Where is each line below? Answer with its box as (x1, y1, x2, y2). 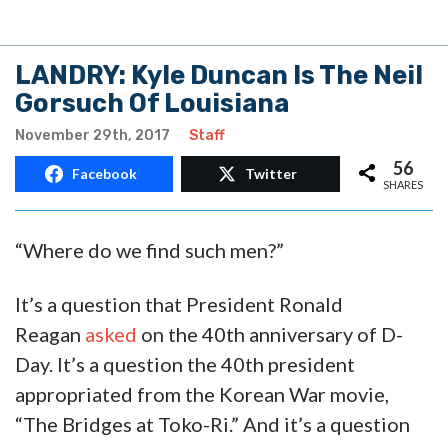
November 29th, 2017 (15, 127, 170, 145)
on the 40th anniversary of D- (137, 322, 403, 347)
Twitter (245, 165, 298, 183)
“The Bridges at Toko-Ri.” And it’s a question (15, 412, 410, 437)
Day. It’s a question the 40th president (15, 352, 355, 377)
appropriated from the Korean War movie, (15, 382, 389, 407)
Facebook (72, 165, 138, 183)
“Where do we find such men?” (15, 238, 284, 263)
